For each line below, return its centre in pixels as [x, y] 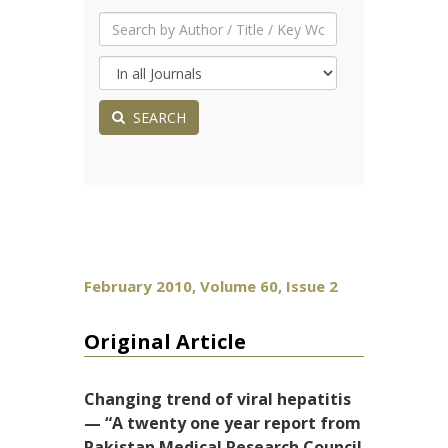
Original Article [165, 341]
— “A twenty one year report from [222, 423]
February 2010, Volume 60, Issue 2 [211, 286]
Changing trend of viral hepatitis [217, 399]
